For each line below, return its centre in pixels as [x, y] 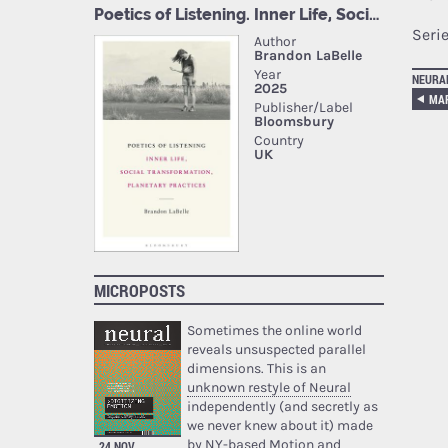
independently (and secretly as [282, 406]
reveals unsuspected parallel [276, 349]
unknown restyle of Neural [268, 387]
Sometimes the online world [274, 330]
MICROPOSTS [140, 290]
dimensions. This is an [256, 368]
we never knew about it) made [279, 425]
